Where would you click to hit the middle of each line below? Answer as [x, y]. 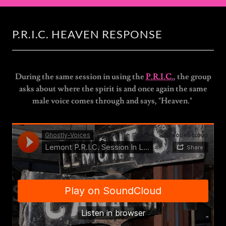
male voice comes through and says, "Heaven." [113, 101]
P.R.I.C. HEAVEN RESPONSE [87, 34]
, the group [192, 77]
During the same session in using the [80, 77]
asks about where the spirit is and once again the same [113, 89]
